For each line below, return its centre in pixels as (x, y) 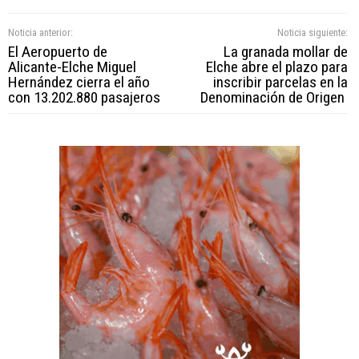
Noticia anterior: (40, 33)
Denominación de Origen (274, 98)
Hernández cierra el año (79, 83)
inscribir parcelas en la (280, 83)
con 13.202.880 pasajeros (84, 98)
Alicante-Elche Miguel (72, 67)
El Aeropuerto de (58, 52)
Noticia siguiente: (312, 33)
